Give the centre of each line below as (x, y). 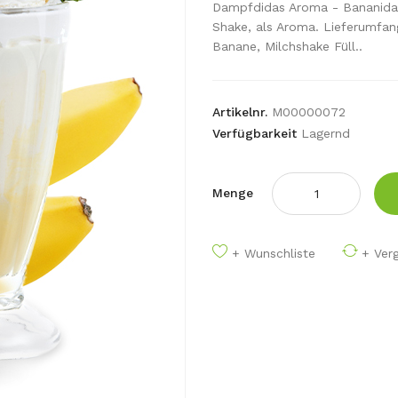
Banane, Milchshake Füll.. (287, 46)
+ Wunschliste (274, 253)
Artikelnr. (242, 112)
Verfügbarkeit (257, 133)
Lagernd (326, 133)
